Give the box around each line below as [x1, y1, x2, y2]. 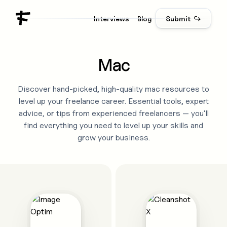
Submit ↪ [165, 14, 201, 23]
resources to [160, 84, 209, 94]
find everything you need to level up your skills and [24, 121, 203, 130]
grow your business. [77, 133, 150, 142]
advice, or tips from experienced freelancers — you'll [18, 108, 209, 118]
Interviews [93, 14, 129, 23]
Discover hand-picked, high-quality [18, 84, 145, 94]
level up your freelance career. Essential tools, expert [18, 96, 209, 106]
